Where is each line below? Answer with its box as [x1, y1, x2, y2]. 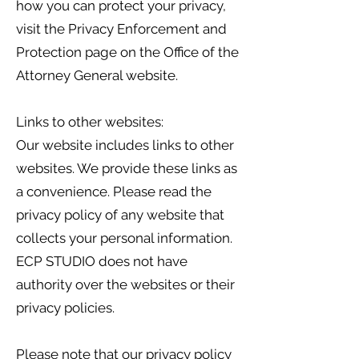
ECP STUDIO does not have [16, 253, 188, 269]
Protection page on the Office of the [16, 44, 239, 60]
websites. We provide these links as [16, 160, 237, 176]
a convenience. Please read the [16, 184, 212, 200]
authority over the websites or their [16, 276, 235, 292]
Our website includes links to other [16, 137, 234, 153]
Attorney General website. [16, 67, 178, 83]
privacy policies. [16, 300, 115, 316]
